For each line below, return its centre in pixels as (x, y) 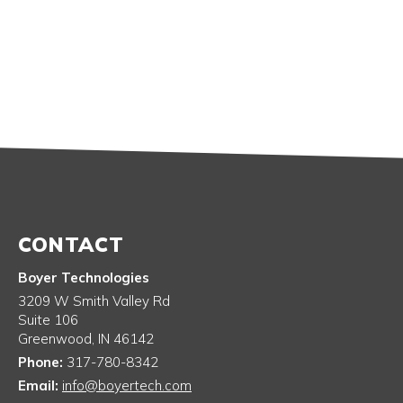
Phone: (42, 362)
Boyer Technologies (84, 278)
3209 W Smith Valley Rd (94, 301)
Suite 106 (48, 320)
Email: (40, 385)
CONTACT (71, 244)
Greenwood (55, 339)
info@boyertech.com (127, 385)
